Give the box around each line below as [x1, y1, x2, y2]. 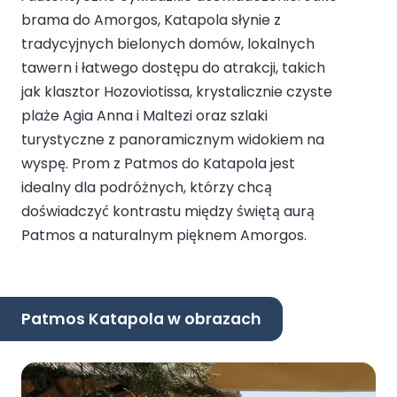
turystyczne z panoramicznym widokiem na [21, 129, 324, 151]
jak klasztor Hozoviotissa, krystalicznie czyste [21, 82, 332, 103]
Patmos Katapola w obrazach [21, 307, 261, 330]
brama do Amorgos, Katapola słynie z [21, 10, 281, 31]
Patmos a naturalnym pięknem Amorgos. [21, 225, 307, 246]
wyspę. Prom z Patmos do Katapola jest [21, 153, 295, 175]
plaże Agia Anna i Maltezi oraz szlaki [21, 105, 268, 127]
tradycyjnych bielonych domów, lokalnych [21, 34, 315, 55]
